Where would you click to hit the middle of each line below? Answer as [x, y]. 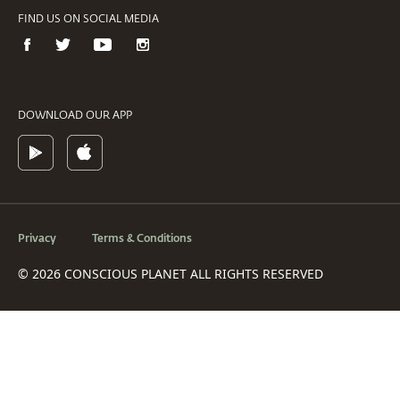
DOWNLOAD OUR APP [75, 114]
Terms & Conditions [142, 237]
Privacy [37, 237]
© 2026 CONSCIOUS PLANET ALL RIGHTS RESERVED [171, 273]
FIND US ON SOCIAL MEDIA [88, 17]
